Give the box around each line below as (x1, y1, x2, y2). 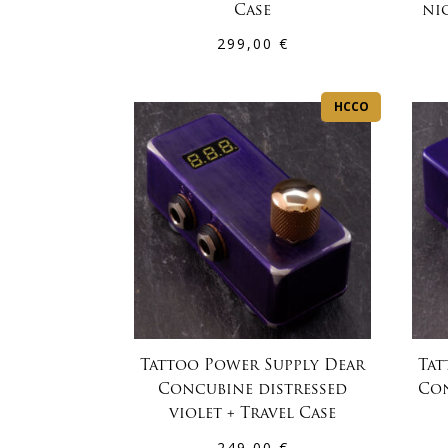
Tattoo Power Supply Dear (140, 359, 366, 375)
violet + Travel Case (169, 407, 337, 423)
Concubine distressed (158, 383, 348, 399)
